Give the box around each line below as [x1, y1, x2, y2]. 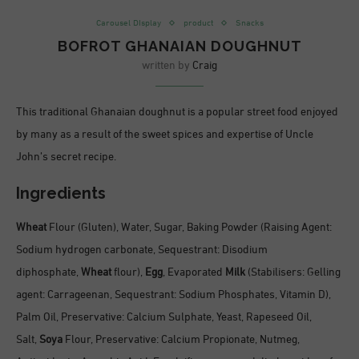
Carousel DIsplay [95, 18, 161, 29]
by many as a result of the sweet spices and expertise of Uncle [16, 127, 313, 142]
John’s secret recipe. [16, 150, 116, 164]
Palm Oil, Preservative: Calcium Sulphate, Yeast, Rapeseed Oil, [16, 310, 312, 325]
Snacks [235, 18, 264, 29]
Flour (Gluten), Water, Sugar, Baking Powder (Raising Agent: [46, 220, 332, 235]
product [183, 18, 213, 29]
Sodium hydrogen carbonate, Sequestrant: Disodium [16, 243, 268, 257]
